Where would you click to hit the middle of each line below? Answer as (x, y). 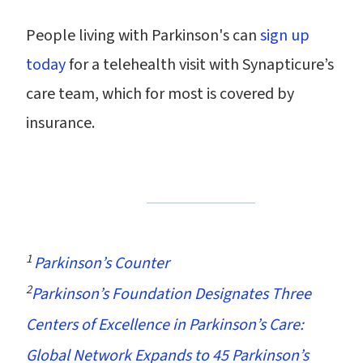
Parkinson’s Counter (102, 263)
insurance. (60, 123)
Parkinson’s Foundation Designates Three (171, 294)
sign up (285, 36)
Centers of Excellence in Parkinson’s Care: (165, 325)
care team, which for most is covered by (160, 94)
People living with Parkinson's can (143, 36)
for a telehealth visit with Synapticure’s (200, 65)
